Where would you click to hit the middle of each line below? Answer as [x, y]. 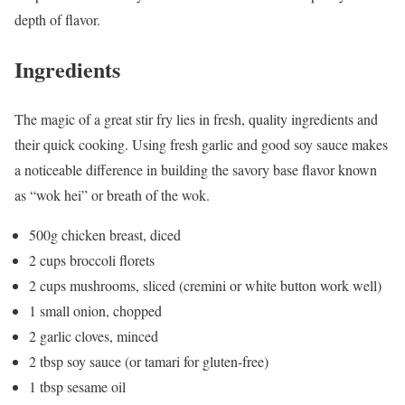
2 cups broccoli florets [92, 260]
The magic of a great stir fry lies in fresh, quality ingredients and [196, 119]
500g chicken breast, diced [105, 235]
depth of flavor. [57, 20]
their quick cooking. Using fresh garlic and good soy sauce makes [201, 145]
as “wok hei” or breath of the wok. [112, 195]
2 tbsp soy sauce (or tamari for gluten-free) [149, 362]
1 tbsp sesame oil [77, 387]
